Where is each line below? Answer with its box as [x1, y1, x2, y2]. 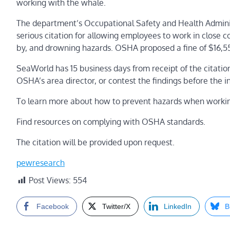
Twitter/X [102, 202, 130, 211]
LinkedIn [164, 202, 191, 211]
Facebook [36, 202, 69, 211]
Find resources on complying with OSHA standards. [16, 117, 205, 127]
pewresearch [16, 158, 65, 168]
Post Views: [29, 175, 71, 186]
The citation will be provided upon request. [16, 137, 175, 148]
